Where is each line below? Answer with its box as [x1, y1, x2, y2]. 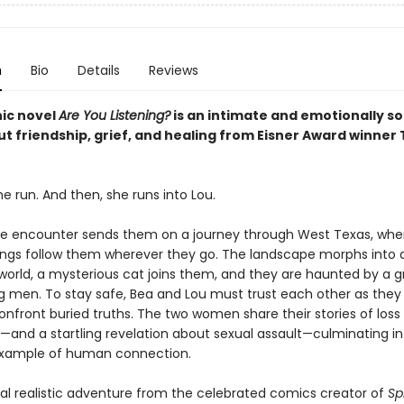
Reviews [148, 61, 198, 79]
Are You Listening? [58, 106, 170, 124]
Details [77, 61, 120, 79]
